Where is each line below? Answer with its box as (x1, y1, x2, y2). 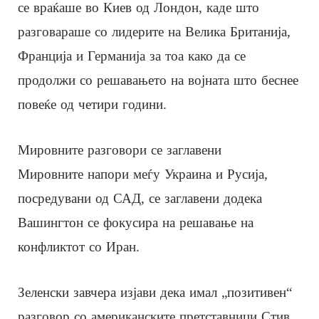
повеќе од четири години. (18, 96, 167, 112)
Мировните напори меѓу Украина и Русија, (18, 166, 268, 182)
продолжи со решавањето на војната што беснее (18, 72, 298, 88)
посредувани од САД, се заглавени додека (18, 190, 262, 206)
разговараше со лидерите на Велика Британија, (18, 23, 291, 39)
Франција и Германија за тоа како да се (18, 48, 246, 63)
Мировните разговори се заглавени (18, 142, 221, 157)
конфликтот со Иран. (18, 239, 140, 254)
